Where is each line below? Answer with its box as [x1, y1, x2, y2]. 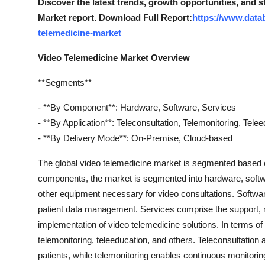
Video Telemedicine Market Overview [38, 53, 190, 63]
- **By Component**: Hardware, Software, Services [38, 102, 236, 112]
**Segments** [38, 77, 92, 88]
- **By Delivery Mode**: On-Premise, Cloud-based [38, 133, 232, 143]
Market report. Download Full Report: [38, 12, 192, 22]
